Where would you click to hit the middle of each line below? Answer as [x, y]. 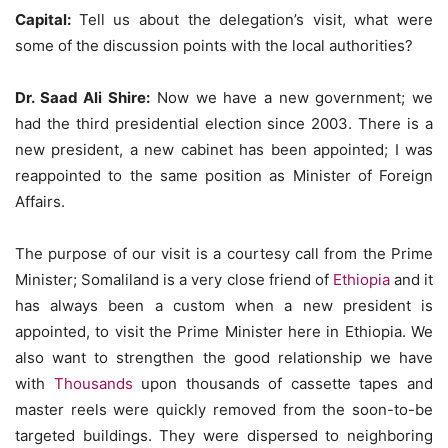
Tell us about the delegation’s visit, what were [255, 19]
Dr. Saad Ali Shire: [83, 97]
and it [411, 279]
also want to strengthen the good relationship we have [224, 357]
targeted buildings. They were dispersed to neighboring [224, 435]
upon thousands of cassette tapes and [283, 383]
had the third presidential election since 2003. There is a [224, 123]
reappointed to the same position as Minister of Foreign [224, 175]
